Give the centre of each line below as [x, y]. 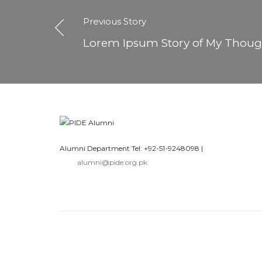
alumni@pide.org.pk [112, 163]
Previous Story [115, 21]
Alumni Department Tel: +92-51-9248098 [130, 149]
